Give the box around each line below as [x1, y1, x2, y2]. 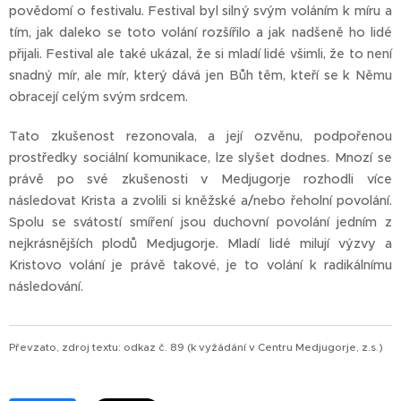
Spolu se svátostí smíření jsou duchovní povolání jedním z [9, 214, 392, 231]
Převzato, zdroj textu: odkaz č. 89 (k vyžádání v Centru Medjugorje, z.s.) [9, 341, 383, 354]
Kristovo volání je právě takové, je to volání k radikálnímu [9, 257, 392, 274]
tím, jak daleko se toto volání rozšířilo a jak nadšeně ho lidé [9, 24, 392, 41]
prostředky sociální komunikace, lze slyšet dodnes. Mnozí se [9, 149, 392, 166]
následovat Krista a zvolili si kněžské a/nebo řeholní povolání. [9, 192, 392, 209]
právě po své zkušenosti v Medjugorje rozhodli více [9, 171, 392, 188]
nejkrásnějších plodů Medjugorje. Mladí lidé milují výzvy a [9, 235, 392, 252]
